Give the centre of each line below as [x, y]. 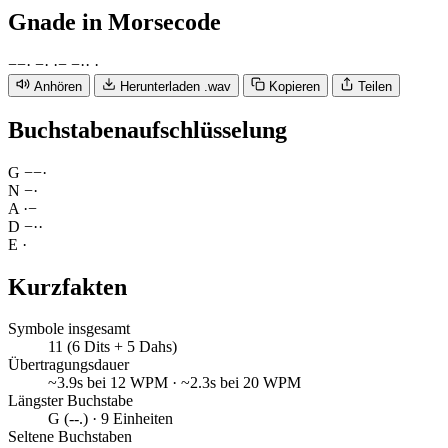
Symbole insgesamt [69, 329]
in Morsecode [151, 21]
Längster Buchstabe [70, 401]
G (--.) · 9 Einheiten [110, 419]
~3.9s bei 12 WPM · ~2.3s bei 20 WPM [174, 383]
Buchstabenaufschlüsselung [147, 129]
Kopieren [294, 86]
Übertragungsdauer [68, 365]
